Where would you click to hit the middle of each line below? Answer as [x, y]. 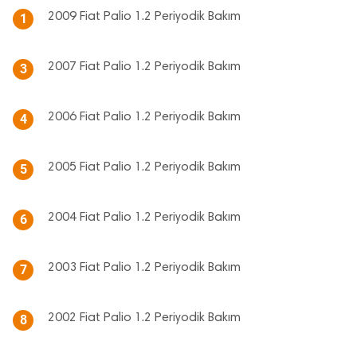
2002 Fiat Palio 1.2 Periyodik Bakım [144, 318]
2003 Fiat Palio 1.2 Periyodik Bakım [144, 268]
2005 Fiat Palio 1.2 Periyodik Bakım [144, 167]
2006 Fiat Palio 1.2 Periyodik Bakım [144, 117]
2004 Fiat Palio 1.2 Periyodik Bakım [144, 218]
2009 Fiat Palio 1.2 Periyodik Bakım [144, 17]
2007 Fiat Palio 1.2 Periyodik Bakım [144, 67]
